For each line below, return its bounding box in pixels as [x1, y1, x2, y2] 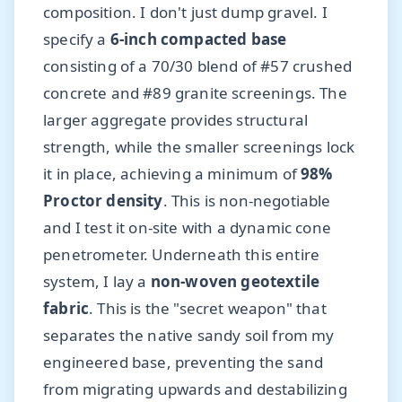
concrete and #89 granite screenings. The [43, 82, 347, 103]
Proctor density [43, 189, 163, 211]
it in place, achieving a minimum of [43, 162, 301, 184]
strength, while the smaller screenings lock [43, 135, 355, 157]
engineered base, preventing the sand [43, 351, 324, 372]
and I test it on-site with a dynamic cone [43, 216, 331, 238]
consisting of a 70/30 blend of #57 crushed [43, 55, 353, 76]
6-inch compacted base [109, 28, 287, 49]
